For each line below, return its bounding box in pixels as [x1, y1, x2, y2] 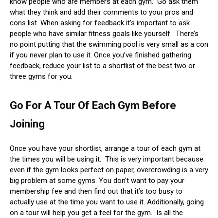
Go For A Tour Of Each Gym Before [10, 99, 176, 112]
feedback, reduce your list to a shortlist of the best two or [10, 61, 195, 71]
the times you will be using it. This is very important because [10, 155, 203, 164]
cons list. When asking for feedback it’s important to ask [10, 18, 190, 28]
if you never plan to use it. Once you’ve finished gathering [10, 51, 191, 60]
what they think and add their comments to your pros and [10, 8, 193, 17]
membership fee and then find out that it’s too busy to [10, 187, 182, 196]
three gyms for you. [10, 72, 73, 81]
